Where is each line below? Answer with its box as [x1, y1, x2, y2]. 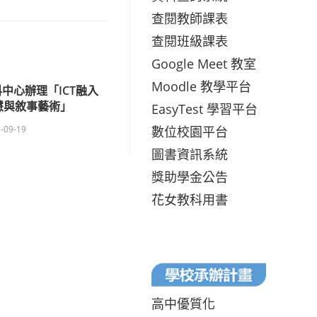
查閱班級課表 [151, 32, 228, 50]
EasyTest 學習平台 [151, 100, 258, 117]
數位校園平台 [151, 122, 228, 140]
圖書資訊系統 [151, 145, 228, 163]
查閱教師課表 [151, 9, 228, 27]
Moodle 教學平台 [151, 77, 251, 95]
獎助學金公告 [151, 168, 228, 185]
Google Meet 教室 [151, 54, 256, 72]
